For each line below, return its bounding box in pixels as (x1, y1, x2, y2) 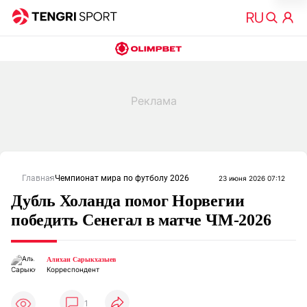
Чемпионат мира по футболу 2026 (55, 173, 189, 183)
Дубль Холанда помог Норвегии (11, 192, 245, 210)
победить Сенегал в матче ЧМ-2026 (11, 211, 271, 229)
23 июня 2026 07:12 (219, 174, 285, 182)
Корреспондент (47, 265, 99, 273)
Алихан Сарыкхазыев (47, 256, 116, 263)
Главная (22, 173, 55, 183)
